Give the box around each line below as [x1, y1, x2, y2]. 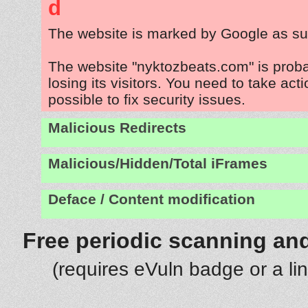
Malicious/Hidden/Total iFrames [48, 155, 267, 172]
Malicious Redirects [48, 119, 186, 136]
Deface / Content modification [48, 190, 255, 208]
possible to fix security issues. [48, 91, 245, 107]
